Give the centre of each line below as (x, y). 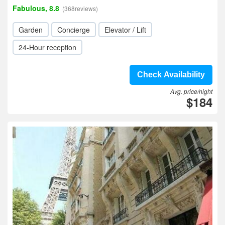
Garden (31, 30)
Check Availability (171, 75)
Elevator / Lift (125, 30)
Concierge (74, 30)
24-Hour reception (47, 47)
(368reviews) (80, 8)
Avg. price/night (191, 91)
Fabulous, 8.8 (36, 8)
